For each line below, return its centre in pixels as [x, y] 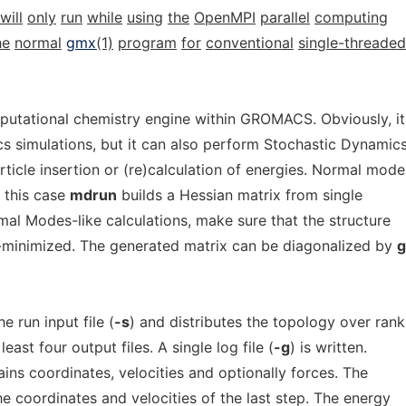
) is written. [329, 347]
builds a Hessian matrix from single [240, 195]
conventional [250, 43]
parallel [285, 17]
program [147, 43]
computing [351, 17]
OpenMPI [225, 17]
